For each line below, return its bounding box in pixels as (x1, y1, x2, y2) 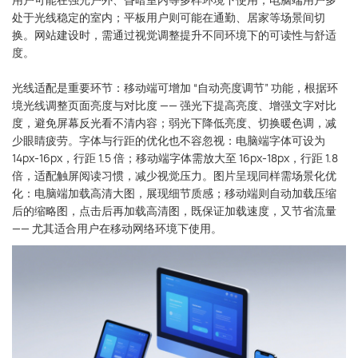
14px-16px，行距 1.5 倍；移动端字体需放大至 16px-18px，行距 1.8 (12, 149, 338, 165)
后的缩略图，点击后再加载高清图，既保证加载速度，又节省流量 (12, 202, 336, 218)
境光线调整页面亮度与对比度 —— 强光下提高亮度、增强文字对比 (12, 97, 336, 113)
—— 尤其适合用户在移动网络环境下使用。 (12, 220, 222, 236)
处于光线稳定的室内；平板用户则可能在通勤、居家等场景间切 (12, 9, 325, 25)
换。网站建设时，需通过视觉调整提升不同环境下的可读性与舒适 (12, 26, 336, 42)
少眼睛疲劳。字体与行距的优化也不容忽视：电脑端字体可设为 (12, 132, 325, 148)
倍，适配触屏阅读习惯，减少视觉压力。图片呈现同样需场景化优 (12, 167, 336, 183)
